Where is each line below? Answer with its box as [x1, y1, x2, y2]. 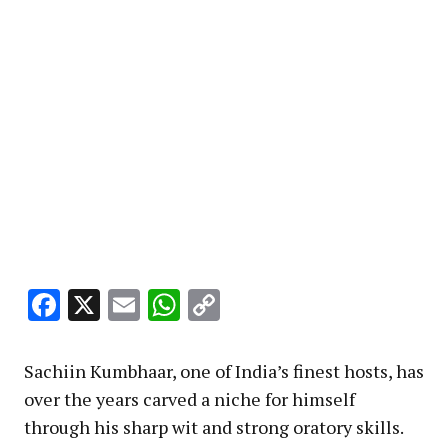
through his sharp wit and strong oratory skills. [24, 415, 403, 440]
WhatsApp [180, 284, 331, 327]
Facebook [60, 284, 192, 327]
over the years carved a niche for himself [24, 387, 355, 412]
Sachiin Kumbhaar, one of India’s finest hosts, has [24, 359, 424, 384]
